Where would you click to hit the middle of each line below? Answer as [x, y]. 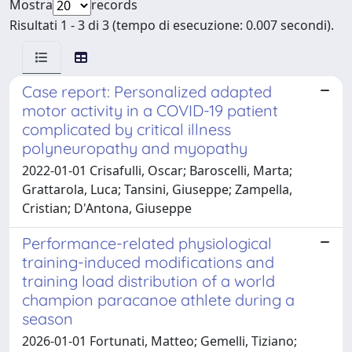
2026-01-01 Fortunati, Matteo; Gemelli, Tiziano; [159, 341]
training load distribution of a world [148, 280]
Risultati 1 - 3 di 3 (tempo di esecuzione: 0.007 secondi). [172, 25]
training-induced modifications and [148, 262]
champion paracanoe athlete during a [158, 299]
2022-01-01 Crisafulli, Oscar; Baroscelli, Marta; [157, 170]
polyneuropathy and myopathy [135, 148]
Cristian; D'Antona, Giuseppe [107, 208]
